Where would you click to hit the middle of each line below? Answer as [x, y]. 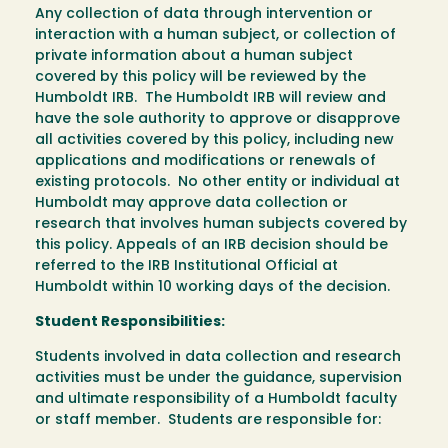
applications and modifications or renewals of [205, 162]
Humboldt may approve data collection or [191, 204]
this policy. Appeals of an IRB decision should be [211, 246]
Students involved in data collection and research [218, 358]
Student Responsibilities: [130, 323]
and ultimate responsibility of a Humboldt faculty [216, 400]
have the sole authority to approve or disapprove [217, 120]
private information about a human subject [194, 57]
